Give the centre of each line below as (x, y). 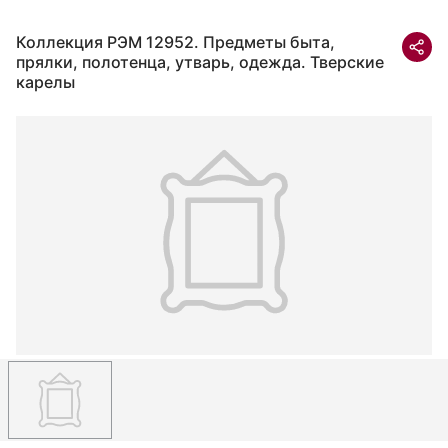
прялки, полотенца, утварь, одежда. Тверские (200, 62)
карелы (45, 82)
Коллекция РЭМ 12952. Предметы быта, (175, 42)
